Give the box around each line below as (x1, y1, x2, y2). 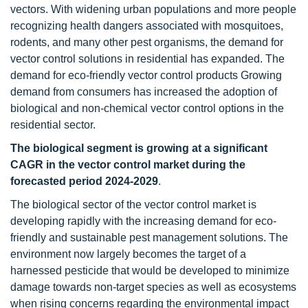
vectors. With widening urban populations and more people (10, 3, 296, 15)
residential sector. (10, 119, 96, 131)
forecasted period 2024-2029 (10, 175, 158, 187)
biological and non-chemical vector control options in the (10, 102, 284, 114)
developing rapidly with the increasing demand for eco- (10, 215, 276, 227)
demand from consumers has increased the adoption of (10, 86, 277, 98)
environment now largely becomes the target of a (10, 248, 246, 260)
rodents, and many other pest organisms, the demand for (10, 36, 283, 48)
